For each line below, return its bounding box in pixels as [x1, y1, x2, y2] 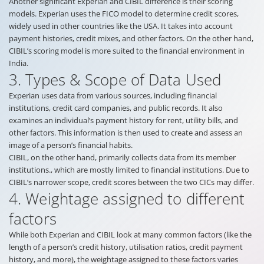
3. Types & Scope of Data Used [9, 68, 221, 90]
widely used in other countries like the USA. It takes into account [9, 20, 233, 31]
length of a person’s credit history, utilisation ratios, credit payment [9, 241, 243, 252]
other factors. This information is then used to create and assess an [9, 127, 243, 138]
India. [9, 57, 28, 68]
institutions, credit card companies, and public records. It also [9, 102, 223, 113]
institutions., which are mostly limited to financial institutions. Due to [9, 164, 249, 175]
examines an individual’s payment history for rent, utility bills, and [9, 114, 238, 126]
